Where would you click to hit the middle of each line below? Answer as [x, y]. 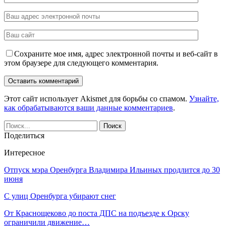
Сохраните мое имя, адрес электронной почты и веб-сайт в [116, 53]
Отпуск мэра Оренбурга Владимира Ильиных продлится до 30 [112, 169]
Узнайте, [204, 98]
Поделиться [24, 135]
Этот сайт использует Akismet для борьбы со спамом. [97, 98]
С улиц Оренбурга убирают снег [60, 196]
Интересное [24, 152]
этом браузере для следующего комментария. [81, 63]
